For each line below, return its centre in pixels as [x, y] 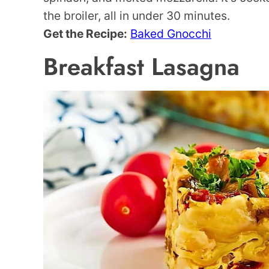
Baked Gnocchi [171, 34]
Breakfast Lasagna [141, 67]
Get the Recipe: [85, 34]
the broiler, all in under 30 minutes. [137, 16]
